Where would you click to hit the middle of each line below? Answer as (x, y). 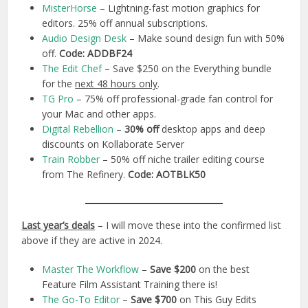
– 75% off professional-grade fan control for (174, 99)
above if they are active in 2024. (92, 241)
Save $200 (173, 269)
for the (59, 84)
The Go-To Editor (81, 300)
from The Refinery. (85, 175)
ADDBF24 (110, 54)
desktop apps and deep (212, 129)
